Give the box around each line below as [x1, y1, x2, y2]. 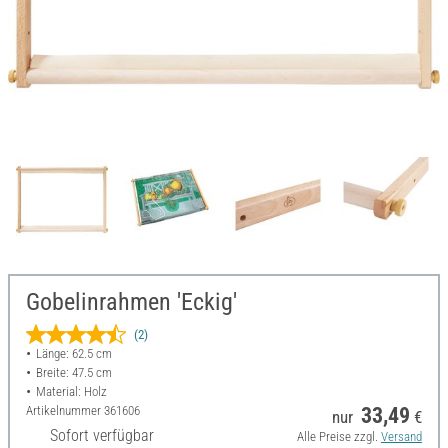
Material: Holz [35, 384, 107, 400]
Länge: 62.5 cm [35, 346, 112, 362]
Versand [380, 429, 422, 445]
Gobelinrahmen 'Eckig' [26, 288, 237, 317]
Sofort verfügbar [50, 426, 154, 446]
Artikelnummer [26, 403, 104, 419]
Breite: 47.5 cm [35, 365, 112, 381]
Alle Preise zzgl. [296, 429, 381, 445]
